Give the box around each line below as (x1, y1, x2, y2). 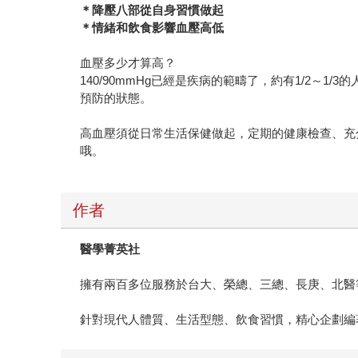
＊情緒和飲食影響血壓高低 (80, 21, 225, 35)
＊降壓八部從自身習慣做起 (80, 3, 225, 18)
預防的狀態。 (80, 91, 153, 105)
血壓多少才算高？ (80, 56, 177, 70)
